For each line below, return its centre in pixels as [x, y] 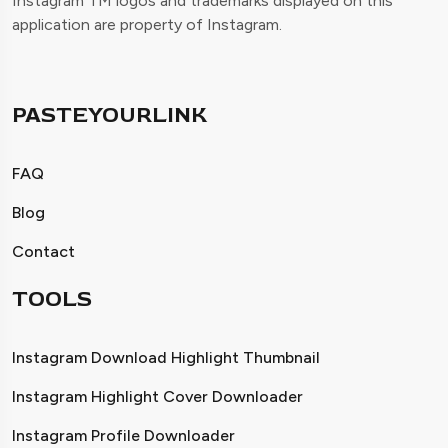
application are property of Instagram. [147, 24]
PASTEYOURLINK [110, 114]
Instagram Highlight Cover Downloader [157, 396]
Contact [43, 251]
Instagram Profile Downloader [123, 435]
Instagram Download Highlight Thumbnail [166, 357]
